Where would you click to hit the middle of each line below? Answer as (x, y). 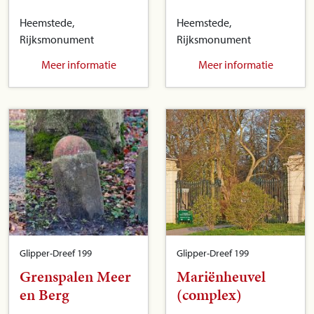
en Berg (45, 295)
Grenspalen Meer (75, 277)
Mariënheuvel (221, 277)
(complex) (209, 295)
